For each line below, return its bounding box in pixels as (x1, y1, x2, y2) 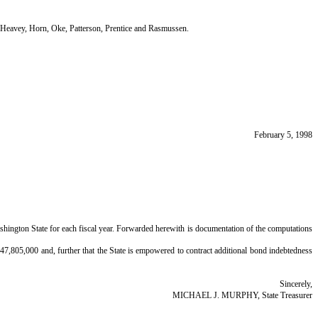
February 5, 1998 (254, 130, 312, 140)
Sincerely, (280, 279, 312, 289)
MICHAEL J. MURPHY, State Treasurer (172, 290, 312, 300)
